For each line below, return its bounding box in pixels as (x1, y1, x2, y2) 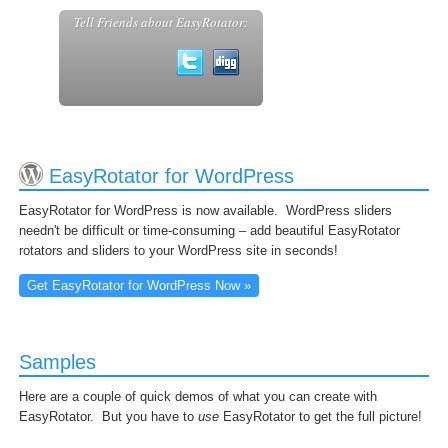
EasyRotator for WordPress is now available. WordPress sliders (19, 203, 392, 218)
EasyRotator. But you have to (19, 409, 198, 424)
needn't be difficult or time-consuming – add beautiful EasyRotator (19, 223, 400, 238)
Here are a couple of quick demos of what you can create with (19, 389, 377, 404)
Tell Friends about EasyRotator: (74, 13, 248, 31)
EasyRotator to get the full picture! (219, 409, 422, 424)
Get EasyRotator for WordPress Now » (27, 278, 251, 293)
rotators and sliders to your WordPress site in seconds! (19, 243, 338, 258)
